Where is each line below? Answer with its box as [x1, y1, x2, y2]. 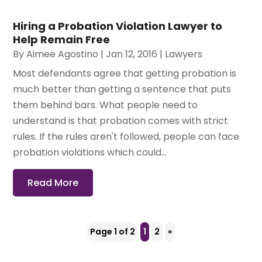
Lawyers [165, 47, 203, 61]
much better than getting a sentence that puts [13, 82, 232, 96]
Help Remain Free [13, 32, 111, 47]
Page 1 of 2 [90, 225, 135, 237]
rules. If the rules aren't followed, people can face [13, 129, 240, 143]
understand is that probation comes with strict [13, 113, 229, 127]
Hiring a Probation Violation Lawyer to [13, 18, 223, 33]
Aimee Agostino [26, 47, 99, 61]
